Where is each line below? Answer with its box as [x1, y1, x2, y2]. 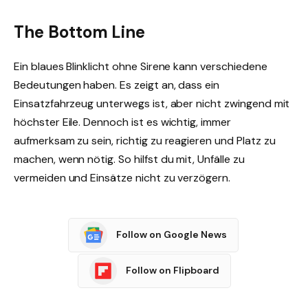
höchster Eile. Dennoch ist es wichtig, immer [14, 114, 231, 129]
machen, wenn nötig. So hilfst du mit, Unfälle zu [14, 151, 245, 166]
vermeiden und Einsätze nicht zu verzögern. [14, 170, 230, 185]
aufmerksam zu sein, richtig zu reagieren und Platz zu [14, 133, 276, 148]
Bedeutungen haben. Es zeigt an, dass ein [14, 77, 220, 92]
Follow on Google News [116, 228, 227, 241]
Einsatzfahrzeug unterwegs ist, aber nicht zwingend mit [14, 96, 290, 111]
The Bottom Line [14, 21, 146, 43]
